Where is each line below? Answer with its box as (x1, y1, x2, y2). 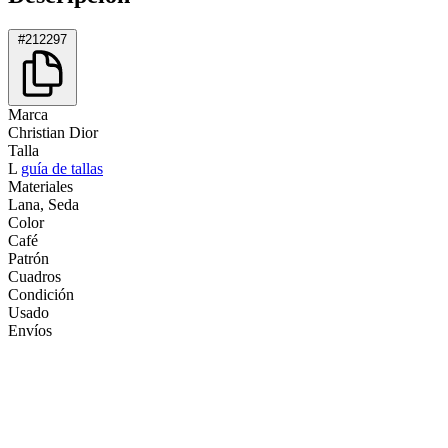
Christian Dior (8, 123, 98, 141)
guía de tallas (21, 159, 103, 177)
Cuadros (8, 267, 61, 285)
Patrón (8, 249, 49, 267)
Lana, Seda (8, 195, 79, 213)
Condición (8, 285, 74, 303)
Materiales (8, 177, 73, 195)
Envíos (8, 321, 52, 339)
